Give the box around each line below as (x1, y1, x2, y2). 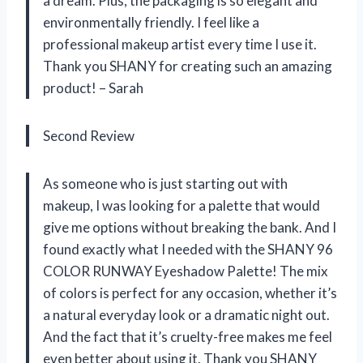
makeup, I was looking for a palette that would (43, 197, 320, 215)
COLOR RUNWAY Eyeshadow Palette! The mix (43, 263, 328, 280)
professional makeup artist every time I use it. (43, 36, 317, 53)
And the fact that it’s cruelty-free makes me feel (43, 328, 332, 346)
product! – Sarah (43, 79, 143, 97)
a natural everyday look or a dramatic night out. (43, 306, 330, 324)
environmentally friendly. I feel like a (43, 14, 259, 32)
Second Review (43, 127, 135, 145)
